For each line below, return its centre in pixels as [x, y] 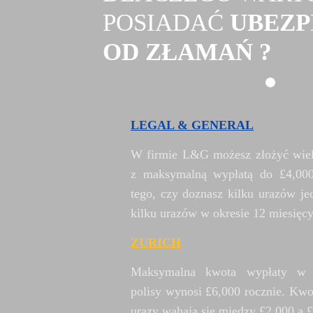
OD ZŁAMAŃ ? [187, 52]
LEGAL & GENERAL [192, 125]
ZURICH [156, 243]
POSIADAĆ [166, 23]
